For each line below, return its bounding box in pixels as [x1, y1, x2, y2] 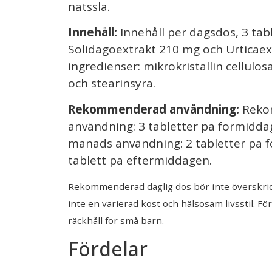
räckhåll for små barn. [68, 214, 164, 227]
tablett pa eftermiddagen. [68, 152, 212, 168]
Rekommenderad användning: [68, 101, 239, 117]
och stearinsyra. [68, 75, 155, 92]
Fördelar [68, 235, 148, 262]
